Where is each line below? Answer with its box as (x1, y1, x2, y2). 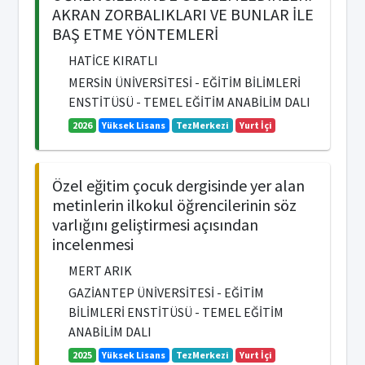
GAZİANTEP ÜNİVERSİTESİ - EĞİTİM (68, 284, 264, 301)
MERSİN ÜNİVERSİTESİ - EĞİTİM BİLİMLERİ (68, 74, 301, 91)
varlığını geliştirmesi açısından (52, 213, 258, 235)
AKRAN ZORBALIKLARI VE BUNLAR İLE (52, 4, 314, 24)
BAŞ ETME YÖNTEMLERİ (52, 24, 218, 44)
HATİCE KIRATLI (68, 52, 158, 68)
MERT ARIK (68, 262, 132, 279)
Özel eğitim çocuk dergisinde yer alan (52, 174, 305, 196)
